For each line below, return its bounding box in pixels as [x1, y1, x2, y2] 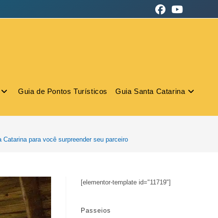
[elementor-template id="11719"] [81, 179, 171, 186]
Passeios [81, 207, 111, 214]
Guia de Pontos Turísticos [18, 87, 108, 95]
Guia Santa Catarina [115, 87, 185, 95]
